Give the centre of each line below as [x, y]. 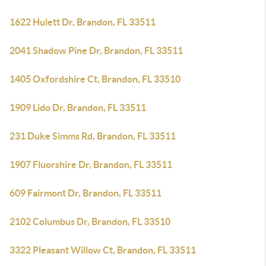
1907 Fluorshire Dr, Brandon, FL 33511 [91, 164]
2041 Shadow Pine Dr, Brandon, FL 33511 [96, 50]
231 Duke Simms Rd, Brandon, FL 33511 [93, 136]
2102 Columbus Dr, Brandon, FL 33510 [90, 221]
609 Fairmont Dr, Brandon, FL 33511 [85, 193]
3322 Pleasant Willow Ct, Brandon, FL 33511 [103, 250]
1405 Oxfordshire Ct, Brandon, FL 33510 [95, 79]
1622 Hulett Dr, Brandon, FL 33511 [83, 22]
